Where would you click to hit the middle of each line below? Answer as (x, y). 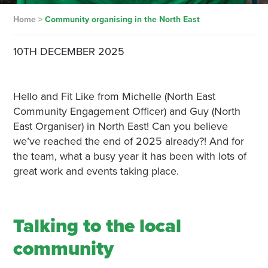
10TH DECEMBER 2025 (68, 51)
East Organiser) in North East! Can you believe (120, 126)
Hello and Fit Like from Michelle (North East (114, 96)
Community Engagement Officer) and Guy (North (127, 111)
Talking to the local (97, 226)
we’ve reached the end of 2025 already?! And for (128, 141)
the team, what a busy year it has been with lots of (130, 156)
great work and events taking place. (96, 171)
